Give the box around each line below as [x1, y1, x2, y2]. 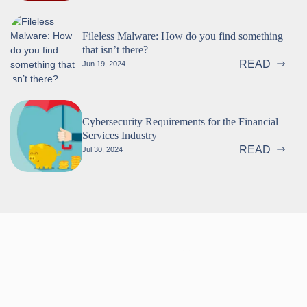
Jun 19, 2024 [82, 60, 125, 69]
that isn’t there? [82, 43, 148, 56]
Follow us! [115, 234, 192, 255]
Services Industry [82, 129, 157, 141]
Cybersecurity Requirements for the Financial [82, 115, 278, 127]
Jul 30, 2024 [82, 145, 123, 154]
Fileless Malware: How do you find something [82, 29, 283, 42]
